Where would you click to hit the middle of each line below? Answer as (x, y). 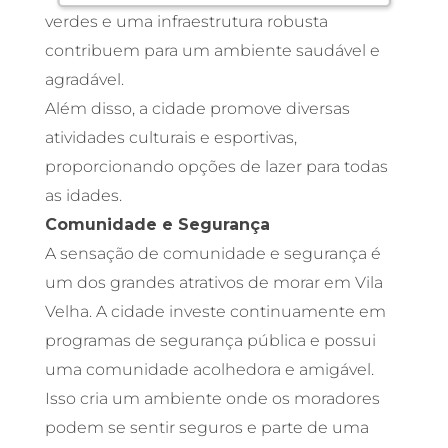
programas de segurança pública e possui (210, 341)
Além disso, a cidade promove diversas (197, 109)
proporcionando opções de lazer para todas (216, 167)
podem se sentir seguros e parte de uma (206, 428)
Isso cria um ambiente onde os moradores (212, 399)
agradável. (86, 80)
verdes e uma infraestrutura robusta (186, 22)
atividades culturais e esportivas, (170, 138)
